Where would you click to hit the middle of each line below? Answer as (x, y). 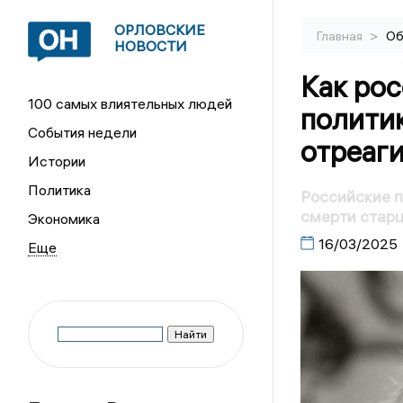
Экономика (64, 219)
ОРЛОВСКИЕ (160, 30)
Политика (60, 190)
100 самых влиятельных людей (130, 103)
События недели (83, 132)
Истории (57, 161)
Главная (340, 36)
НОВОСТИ (151, 46)
